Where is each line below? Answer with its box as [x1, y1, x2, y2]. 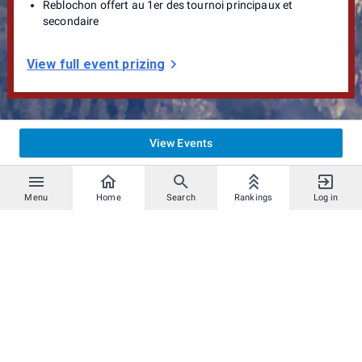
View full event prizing [27, 56, 166, 72]
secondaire [43, 14, 99, 27]
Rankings [234, 192, 273, 203]
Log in [313, 192, 339, 203]
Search [166, 192, 196, 203]
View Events [149, 136, 213, 149]
